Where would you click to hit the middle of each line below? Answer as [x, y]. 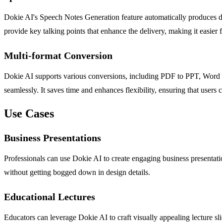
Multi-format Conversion [58, 56]
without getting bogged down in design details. [77, 172]
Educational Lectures [50, 197]
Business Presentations [53, 138]
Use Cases [29, 114]
